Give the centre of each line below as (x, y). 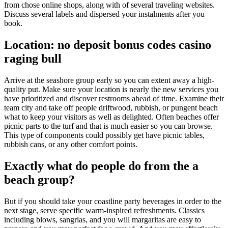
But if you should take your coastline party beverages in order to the (113, 201)
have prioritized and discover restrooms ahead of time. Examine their (114, 98)
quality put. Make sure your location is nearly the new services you (111, 89)
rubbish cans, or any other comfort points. (71, 144)
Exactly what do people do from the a (101, 166)
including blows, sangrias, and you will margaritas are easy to (103, 219)
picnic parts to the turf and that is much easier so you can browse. (108, 126)
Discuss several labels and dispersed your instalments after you (104, 14)
